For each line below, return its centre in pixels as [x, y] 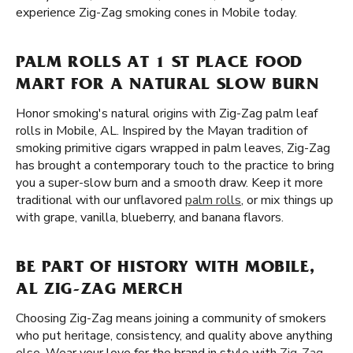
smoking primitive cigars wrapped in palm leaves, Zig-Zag [173, 148]
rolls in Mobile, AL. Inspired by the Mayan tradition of [162, 131]
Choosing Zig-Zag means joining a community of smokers [171, 318]
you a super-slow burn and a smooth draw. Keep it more [169, 183]
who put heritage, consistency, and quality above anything [174, 336]
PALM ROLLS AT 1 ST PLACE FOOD [160, 64]
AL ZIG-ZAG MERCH [100, 291]
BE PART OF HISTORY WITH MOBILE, [165, 269]
